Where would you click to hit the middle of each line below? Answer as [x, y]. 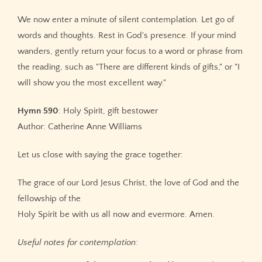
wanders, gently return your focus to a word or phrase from [130, 51]
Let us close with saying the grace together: [100, 154]
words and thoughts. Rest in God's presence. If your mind [127, 36]
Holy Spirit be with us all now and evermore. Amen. [116, 214]
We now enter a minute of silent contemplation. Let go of [126, 20]
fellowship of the [49, 198]
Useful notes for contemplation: [78, 242]
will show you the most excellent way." [92, 83]
